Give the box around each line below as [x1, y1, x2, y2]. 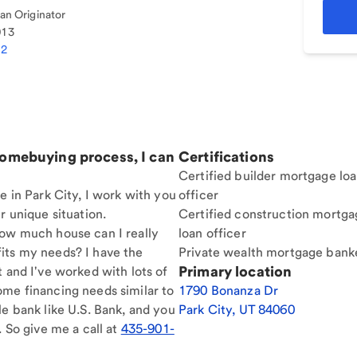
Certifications [178, 148, 274, 165]
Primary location [178, 263, 292, 280]
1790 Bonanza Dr [178, 283, 279, 298]
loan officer [178, 226, 246, 241]
